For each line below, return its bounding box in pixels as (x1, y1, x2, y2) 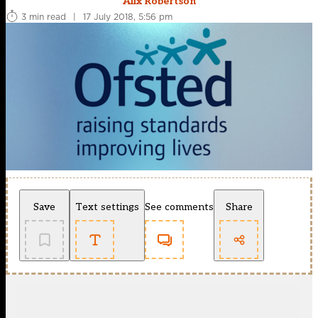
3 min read (21, 10, 66, 23)
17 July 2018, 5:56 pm (83, 10, 172, 23)
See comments (145, 201, 214, 214)
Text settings (75, 201, 139, 214)
